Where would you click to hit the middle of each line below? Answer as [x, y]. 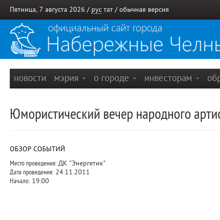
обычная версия [144, 10]
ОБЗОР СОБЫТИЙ [38, 149]
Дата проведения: [32, 172]
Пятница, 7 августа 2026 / [51, 10]
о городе [113, 78]
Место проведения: [33, 163]
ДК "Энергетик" [81, 163]
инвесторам [169, 78]
